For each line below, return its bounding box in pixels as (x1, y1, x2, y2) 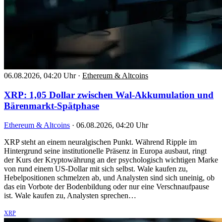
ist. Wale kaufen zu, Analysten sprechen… (4, 191, 136, 200)
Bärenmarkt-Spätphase (4, 101, 99, 111)
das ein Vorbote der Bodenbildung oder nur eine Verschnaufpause (4, 182, 209, 191)
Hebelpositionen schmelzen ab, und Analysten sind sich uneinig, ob (4, 173, 215, 182)
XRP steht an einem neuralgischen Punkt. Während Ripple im (4, 137, 197, 146)
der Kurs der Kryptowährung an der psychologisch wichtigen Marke (4, 155, 218, 164)
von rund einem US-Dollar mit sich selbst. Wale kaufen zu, (4, 164, 188, 173)
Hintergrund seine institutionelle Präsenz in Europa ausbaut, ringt (4, 146, 207, 155)
